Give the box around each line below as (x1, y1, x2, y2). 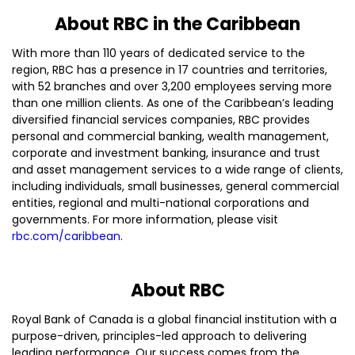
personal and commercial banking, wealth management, (12, 128, 329, 144)
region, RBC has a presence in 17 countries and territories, (12, 62, 327, 78)
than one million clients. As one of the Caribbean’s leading (12, 95, 334, 111)
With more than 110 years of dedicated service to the (12, 45, 305, 61)
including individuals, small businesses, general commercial (12, 178, 339, 194)
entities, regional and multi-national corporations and (12, 195, 309, 211)
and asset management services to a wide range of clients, (12, 162, 343, 177)
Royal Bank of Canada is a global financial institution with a (12, 311, 337, 327)
